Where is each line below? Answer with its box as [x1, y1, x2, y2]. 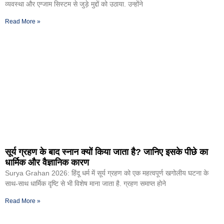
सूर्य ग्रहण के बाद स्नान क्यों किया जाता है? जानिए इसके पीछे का [5, 147, 208, 157]
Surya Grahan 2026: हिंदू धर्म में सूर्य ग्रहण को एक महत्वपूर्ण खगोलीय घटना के [5, 169, 208, 177]
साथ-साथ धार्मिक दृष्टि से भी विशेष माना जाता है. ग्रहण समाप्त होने [5, 179, 166, 188]
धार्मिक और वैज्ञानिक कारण [5, 157, 89, 168]
